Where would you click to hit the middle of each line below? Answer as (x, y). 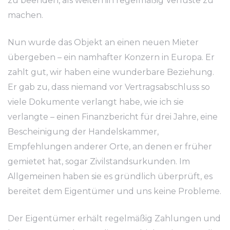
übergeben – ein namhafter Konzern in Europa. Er (111, 57)
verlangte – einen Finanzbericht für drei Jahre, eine (113, 117)
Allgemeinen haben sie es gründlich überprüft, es (110, 176)
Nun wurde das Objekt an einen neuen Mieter (103, 42)
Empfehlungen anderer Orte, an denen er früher (110, 147)
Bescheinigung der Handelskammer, (83, 132)
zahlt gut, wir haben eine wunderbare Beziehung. (111, 72)
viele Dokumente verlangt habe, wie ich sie (96, 102)
